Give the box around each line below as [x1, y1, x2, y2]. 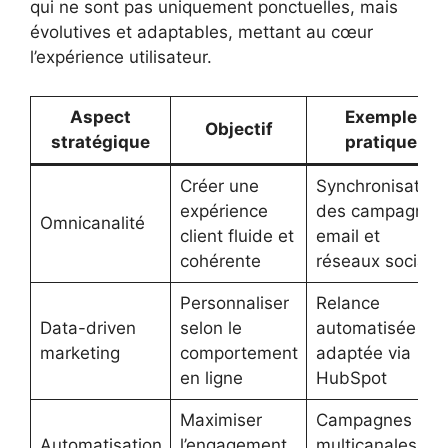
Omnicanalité [39, 212, 145, 233]
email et [315, 225, 380, 246]
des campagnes [315, 200, 444, 221]
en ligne [179, 367, 243, 388]
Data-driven [39, 317, 136, 338]
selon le [179, 317, 242, 338]
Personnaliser [179, 292, 289, 313]
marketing [39, 342, 120, 363]
